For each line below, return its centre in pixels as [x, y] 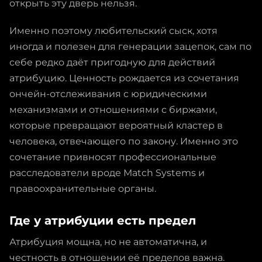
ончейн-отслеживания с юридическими [108, 94]
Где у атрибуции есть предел [103, 220]
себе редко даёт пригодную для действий [112, 62]
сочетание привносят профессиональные [113, 157]
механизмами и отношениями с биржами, [113, 109]
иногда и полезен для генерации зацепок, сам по [130, 46]
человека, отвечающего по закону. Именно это [124, 141]
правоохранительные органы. [83, 188]
